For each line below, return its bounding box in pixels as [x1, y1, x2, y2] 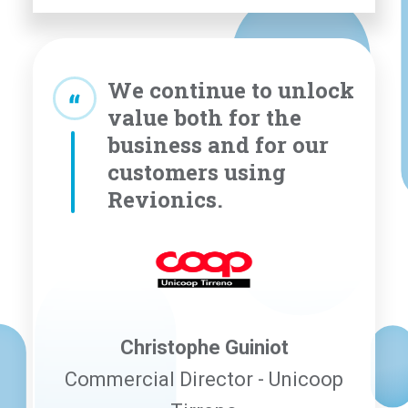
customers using [107, 157, 286, 187]
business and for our [107, 129, 329, 159]
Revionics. [107, 184, 223, 214]
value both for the [107, 102, 301, 132]
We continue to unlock [107, 75, 354, 105]
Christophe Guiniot [119, 335, 289, 359]
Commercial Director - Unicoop [65, 367, 343, 391]
